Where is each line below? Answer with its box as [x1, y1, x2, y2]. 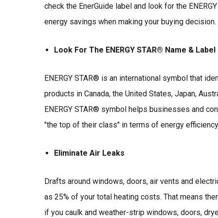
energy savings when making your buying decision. [44, 17, 216, 27]
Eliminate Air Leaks [54, 148, 125, 158]
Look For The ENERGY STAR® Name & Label [54, 45, 216, 55]
